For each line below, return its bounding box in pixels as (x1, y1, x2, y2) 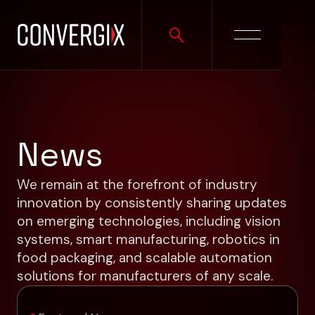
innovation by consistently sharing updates (16, 193, 287, 212)
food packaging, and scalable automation (16, 248, 272, 266)
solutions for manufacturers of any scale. (16, 266, 273, 285)
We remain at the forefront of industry (16, 175, 257, 193)
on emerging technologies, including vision (16, 212, 281, 230)
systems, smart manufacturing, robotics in (16, 230, 280, 248)
